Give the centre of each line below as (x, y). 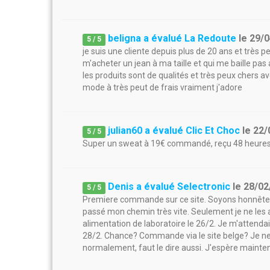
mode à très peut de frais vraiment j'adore (162, 87)
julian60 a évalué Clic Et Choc (174, 130)
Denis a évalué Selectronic (169, 187)
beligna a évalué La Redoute (172, 38)
